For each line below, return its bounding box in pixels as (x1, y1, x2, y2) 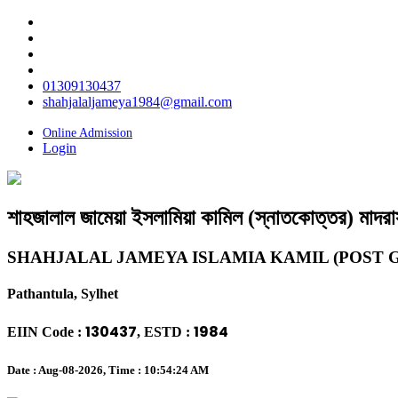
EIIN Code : (7, 324, 85, 340)
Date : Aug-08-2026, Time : (7, 362, 144, 377)
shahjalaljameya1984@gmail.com (43, 94, 232, 109)
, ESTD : (137, 324, 194, 340)
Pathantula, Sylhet (7, 286, 118, 302)
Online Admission (43, 126, 132, 139)
